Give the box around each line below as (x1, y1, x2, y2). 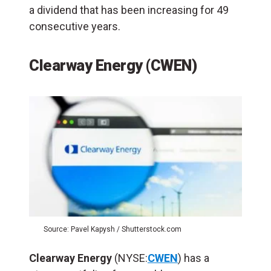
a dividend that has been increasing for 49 (29, 4, 229, 17)
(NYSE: (112, 251, 148, 264)
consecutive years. (29, 20, 125, 33)
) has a (178, 251, 209, 264)
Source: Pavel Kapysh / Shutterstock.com (44, 224, 181, 233)
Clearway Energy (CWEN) (29, 56, 200, 75)
